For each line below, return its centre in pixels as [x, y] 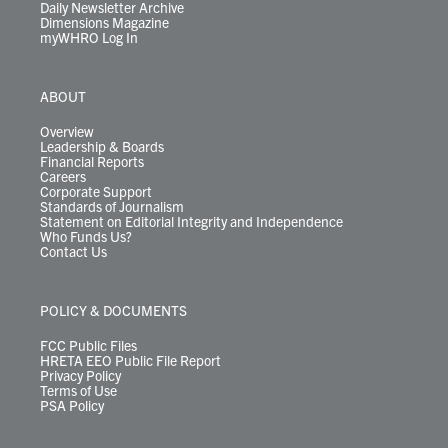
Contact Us [73, 250]
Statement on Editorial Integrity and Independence [191, 220]
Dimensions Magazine [104, 21]
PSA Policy [72, 404]
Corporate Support [96, 190]
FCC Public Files [88, 344]
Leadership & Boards [102, 145]
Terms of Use [78, 389]
